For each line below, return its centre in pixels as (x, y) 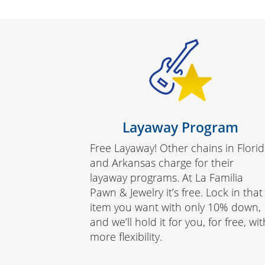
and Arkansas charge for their (162, 163)
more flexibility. (126, 237)
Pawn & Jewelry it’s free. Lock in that (176, 193)
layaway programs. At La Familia (167, 178)
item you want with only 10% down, (175, 207)
